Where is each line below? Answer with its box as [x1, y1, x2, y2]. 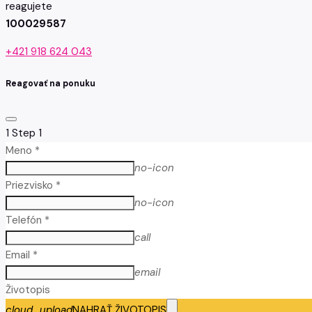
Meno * [6, 143, 40, 157]
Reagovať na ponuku [6, 78, 95, 90]
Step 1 [12, 125, 42, 140]
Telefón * [6, 212, 49, 227]
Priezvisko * [6, 178, 61, 192]
